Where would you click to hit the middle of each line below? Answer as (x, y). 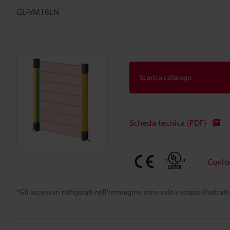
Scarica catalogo (166, 78)
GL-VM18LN (38, 12)
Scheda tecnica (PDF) (168, 123)
